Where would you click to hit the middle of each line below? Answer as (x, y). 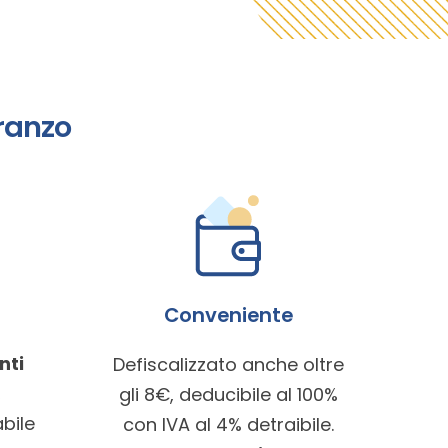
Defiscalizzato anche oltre (228, 365)
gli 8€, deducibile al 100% (228, 395)
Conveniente (228, 315)
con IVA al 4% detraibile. (228, 425)
